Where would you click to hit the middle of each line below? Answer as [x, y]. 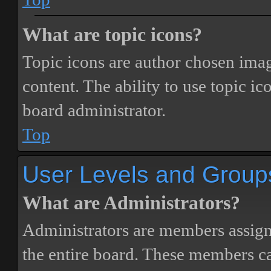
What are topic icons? [112, 35]
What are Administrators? [131, 203]
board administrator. [94, 110]
